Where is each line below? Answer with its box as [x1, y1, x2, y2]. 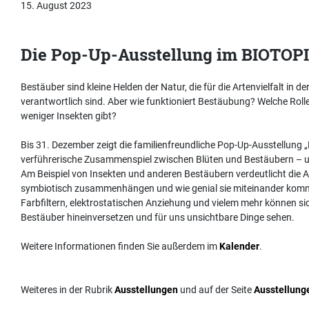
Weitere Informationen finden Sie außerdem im [21, 241, 219, 252]
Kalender [219, 241, 259, 252]
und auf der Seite [178, 284, 254, 296]
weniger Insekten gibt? [21, 110, 117, 122]
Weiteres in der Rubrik [21, 284, 114, 296]
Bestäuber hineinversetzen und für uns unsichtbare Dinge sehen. [21, 212, 295, 223]
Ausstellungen [114, 284, 178, 296]
